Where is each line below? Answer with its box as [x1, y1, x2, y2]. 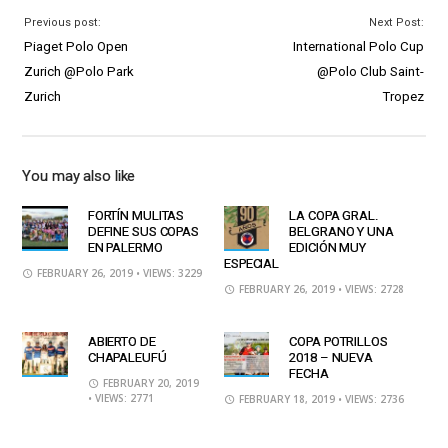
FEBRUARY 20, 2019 [99, 375, 199, 390]
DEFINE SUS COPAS [87, 223, 200, 239]
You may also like [22, 166, 136, 185]
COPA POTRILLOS [289, 333, 388, 349]
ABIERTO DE [87, 333, 156, 349]
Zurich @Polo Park [24, 63, 135, 79]
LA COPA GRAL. [289, 207, 378, 223]
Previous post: [24, 15, 102, 29]
